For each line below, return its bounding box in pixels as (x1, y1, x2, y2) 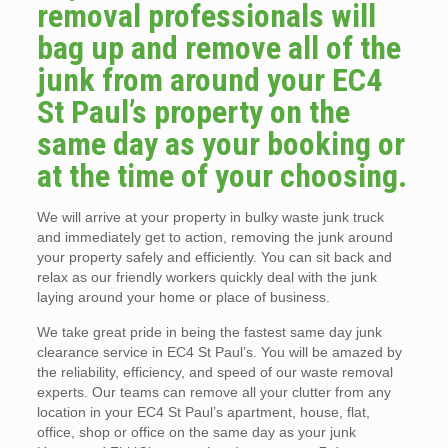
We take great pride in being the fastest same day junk (36, 324, 382, 341)
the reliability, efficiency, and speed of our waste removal (36, 364, 393, 381)
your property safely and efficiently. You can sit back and (36, 249, 392, 266)
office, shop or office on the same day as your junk (36, 424, 356, 441)
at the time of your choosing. (36, 157, 407, 196)
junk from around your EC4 (36, 61, 382, 100)
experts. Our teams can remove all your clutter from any (36, 384, 391, 401)
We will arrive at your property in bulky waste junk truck (36, 209, 384, 226)
